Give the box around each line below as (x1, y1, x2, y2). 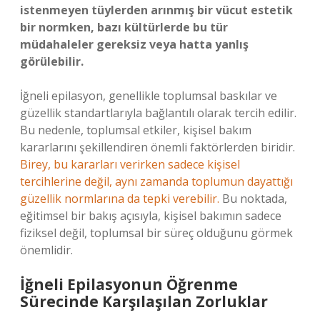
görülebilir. (20, 54, 84, 69)
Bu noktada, (219, 191, 287, 206)
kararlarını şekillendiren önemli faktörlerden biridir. (20, 139, 295, 155)
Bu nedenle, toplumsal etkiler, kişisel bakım (20, 122, 251, 138)
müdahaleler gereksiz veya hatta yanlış (20, 36, 249, 52)
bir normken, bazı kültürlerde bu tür (20, 19, 228, 35)
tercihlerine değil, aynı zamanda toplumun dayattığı (20, 174, 293, 189)
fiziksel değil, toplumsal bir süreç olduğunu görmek (20, 225, 293, 241)
